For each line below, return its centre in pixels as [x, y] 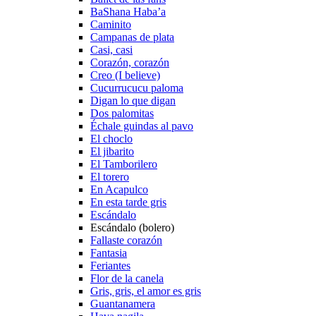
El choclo [111, 139]
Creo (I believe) [125, 75]
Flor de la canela [127, 278]
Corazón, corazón [130, 62]
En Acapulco [119, 189]
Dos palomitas [122, 113]
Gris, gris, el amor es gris [146, 291]
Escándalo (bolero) [132, 227]
